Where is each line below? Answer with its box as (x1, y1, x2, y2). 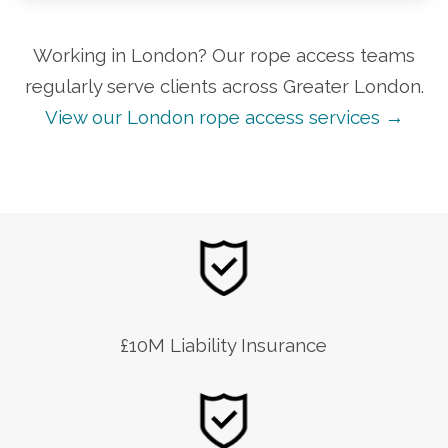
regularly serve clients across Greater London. (24, 75, 424, 98)
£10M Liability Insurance (120, 334, 328, 357)
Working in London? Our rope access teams (33, 44, 415, 67)
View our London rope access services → (44, 106, 404, 129)
